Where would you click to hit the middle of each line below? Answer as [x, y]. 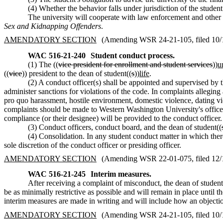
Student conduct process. [133, 55]
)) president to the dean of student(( [77, 73]
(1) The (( [43, 64]
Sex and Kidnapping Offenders [53, 26]
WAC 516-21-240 [57, 55]
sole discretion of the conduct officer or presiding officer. [93, 145]
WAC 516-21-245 [57, 174]
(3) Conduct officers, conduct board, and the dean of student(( [125, 127]
